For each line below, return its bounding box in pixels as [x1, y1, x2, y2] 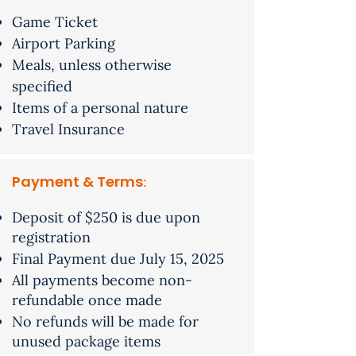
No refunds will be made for [12, 312, 199, 331]
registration [12, 228, 91, 246]
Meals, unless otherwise [12, 56, 172, 74]
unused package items [12, 332, 161, 350]
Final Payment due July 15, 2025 [12, 250, 224, 268]
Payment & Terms [12, 172, 143, 192]
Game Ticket [12, 13, 98, 31]
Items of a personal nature [12, 99, 188, 117]
